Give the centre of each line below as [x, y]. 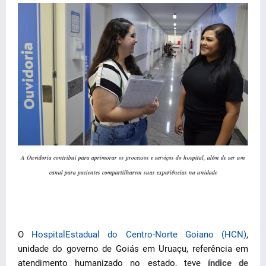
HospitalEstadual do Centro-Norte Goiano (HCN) [139, 235]
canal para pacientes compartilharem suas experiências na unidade [133, 172]
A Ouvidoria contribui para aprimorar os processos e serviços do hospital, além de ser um [133, 158]
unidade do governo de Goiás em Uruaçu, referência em [133, 249]
